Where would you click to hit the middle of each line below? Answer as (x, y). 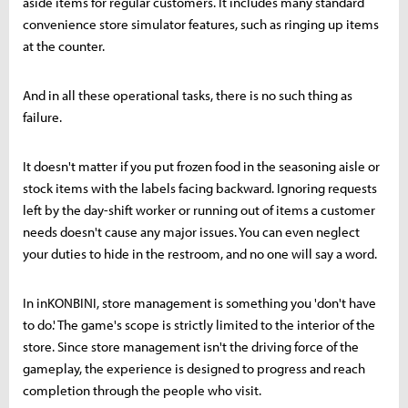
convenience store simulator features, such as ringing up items (201, 24)
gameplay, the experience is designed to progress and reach (194, 368)
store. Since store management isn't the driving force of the (191, 346)
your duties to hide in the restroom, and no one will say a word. (200, 253)
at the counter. (64, 46)
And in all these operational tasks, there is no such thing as (188, 95)
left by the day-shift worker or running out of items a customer (199, 209)
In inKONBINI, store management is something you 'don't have (199, 302)
